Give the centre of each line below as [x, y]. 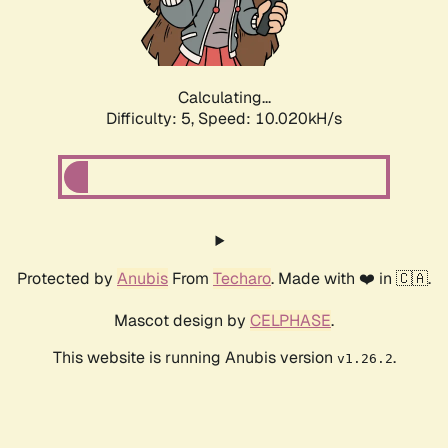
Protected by [67, 279]
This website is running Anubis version [194, 358]
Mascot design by [182, 321]
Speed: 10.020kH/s [270, 119]
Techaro [242, 279]
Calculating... [224, 98]
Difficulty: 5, [152, 119]
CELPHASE [290, 321]
